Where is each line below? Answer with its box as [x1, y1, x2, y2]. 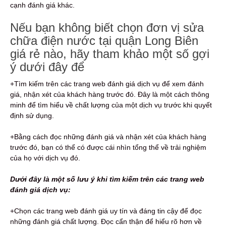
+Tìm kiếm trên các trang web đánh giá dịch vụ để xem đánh [10, 79, 204, 88]
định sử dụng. [10, 111, 54, 120]
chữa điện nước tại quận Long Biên [10, 33, 198, 47]
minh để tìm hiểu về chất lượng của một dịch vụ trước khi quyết [10, 100, 212, 109]
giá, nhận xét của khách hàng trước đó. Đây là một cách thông [10, 90, 209, 98]
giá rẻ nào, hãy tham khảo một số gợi [10, 46, 209, 61]
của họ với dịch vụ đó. [10, 153, 80, 162]
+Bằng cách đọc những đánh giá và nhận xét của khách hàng [10, 132, 206, 141]
